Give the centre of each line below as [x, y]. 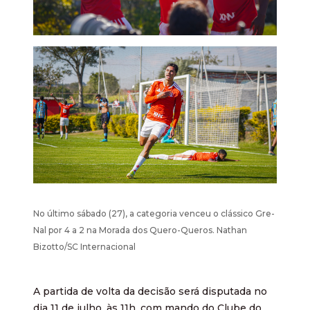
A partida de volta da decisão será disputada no [150, 291]
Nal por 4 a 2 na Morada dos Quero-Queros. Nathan [140, 230]
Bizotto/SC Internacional [84, 246]
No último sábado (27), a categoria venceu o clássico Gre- [154, 213]
